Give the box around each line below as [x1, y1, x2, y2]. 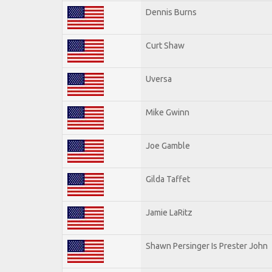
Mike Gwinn [146, 107, 189, 117]
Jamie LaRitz [146, 207, 192, 217]
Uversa [146, 73, 172, 84]
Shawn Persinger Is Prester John [146, 240, 268, 251]
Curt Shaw [146, 40, 185, 50]
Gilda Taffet [146, 174, 190, 184]
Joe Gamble [146, 140, 190, 151]
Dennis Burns [146, 7, 197, 17]
